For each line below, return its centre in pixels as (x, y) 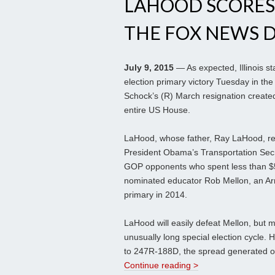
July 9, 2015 (149, 68)
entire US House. (157, 110)
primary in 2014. (156, 195)
